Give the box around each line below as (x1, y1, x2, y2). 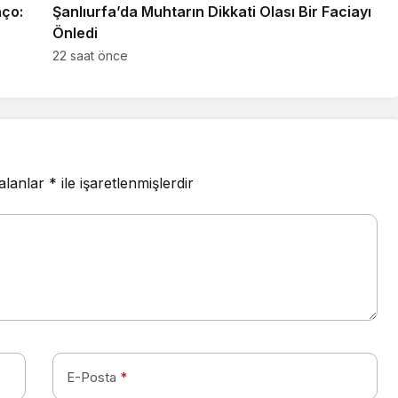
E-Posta (67, 368, 116, 386)
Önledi (52, 23, 98, 42)
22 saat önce (52, 47, 128, 63)
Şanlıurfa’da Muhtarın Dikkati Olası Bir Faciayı (52, 2, 371, 20)
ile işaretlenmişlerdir (57, 173, 194, 192)
